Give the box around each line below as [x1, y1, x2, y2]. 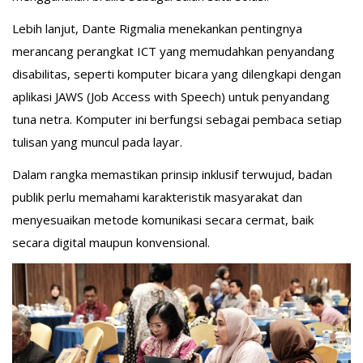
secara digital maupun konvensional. [12, 233, 210, 250]
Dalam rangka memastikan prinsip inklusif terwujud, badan [12, 165, 332, 182]
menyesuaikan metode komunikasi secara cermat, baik [12, 211, 314, 228]
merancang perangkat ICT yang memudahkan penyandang [12, 42, 335, 59]
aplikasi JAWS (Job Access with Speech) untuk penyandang [12, 88, 330, 105]
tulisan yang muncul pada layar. [12, 133, 182, 150]
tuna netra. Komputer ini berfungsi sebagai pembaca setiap [12, 110, 342, 127]
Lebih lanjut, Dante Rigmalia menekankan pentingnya [12, 19, 302, 36]
